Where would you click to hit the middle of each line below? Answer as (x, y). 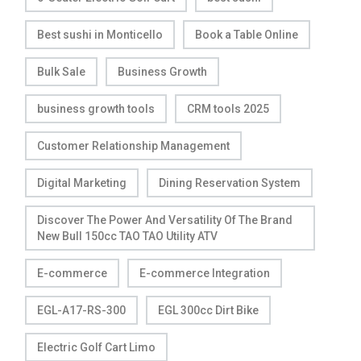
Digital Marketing (82, 183)
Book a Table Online (247, 34)
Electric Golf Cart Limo (96, 347)
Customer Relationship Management (133, 145)
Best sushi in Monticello (100, 34)
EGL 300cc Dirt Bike (208, 310)
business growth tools (96, 108)
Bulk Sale (61, 71)
